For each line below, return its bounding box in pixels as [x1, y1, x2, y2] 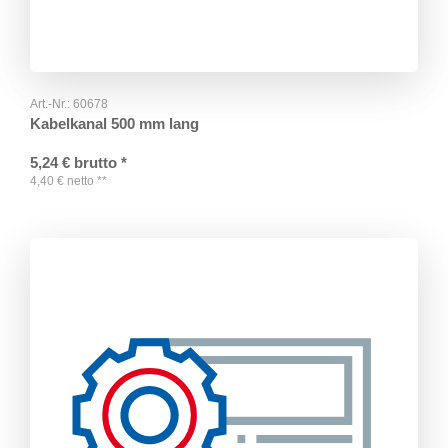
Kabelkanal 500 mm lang [30, 114, 199, 132]
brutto [74, 153, 117, 171]
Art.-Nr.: [30, 96, 73, 111]
